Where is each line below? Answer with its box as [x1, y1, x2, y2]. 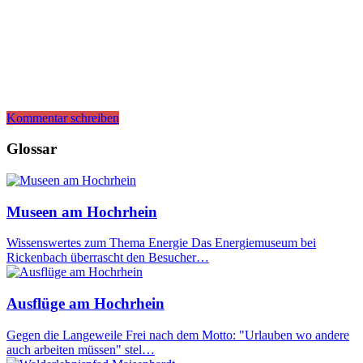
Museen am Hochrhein [6, 203, 157, 220]
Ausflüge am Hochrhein [6, 295, 164, 313]
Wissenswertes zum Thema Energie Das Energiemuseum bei [6, 236, 316, 250]
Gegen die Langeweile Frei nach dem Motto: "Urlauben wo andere [6, 327, 349, 342]
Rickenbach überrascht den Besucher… [6, 250, 209, 265]
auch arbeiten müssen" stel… [6, 342, 155, 357]
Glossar [6, 140, 57, 158]
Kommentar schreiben [6, 110, 119, 125]
